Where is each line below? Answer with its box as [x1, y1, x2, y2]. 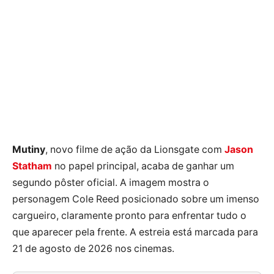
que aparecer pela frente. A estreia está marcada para [12, 226, 258, 238]
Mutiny [12, 143, 45, 155]
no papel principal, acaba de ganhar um [52, 160, 234, 172]
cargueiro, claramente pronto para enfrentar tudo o [12, 209, 246, 221]
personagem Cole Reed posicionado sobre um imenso [12, 193, 259, 205]
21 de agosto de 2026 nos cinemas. [12, 242, 174, 254]
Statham [12, 160, 52, 172]
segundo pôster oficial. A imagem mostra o [12, 176, 209, 188]
